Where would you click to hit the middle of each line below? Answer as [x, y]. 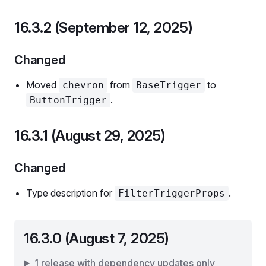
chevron [83, 85]
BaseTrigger [169, 85]
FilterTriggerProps [172, 193]
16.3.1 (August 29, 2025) [90, 136]
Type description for [70, 193]
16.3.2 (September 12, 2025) [104, 28]
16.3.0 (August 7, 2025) [96, 238]
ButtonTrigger [68, 100]
